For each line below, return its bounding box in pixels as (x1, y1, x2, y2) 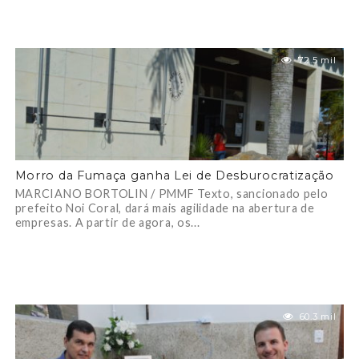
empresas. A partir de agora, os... (14, 216, 200, 229)
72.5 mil (297, 54, 337, 66)
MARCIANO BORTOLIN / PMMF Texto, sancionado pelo (14, 187, 329, 200)
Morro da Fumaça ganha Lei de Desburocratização (14, 168, 334, 183)
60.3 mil (299, 311, 337, 322)
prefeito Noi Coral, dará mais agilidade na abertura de (14, 201, 315, 215)
